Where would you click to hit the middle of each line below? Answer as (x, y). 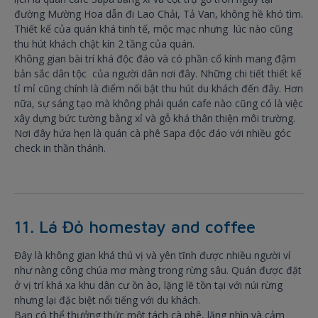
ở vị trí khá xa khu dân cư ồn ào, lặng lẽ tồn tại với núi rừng (148, 285)
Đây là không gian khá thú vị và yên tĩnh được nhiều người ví (152, 256)
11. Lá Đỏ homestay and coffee (135, 227)
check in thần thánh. (60, 148)
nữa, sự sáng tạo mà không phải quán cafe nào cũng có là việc (159, 104)
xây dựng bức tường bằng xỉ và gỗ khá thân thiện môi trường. (155, 119)
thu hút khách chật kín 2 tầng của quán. (104, 44)
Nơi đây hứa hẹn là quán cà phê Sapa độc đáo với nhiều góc (153, 133)
